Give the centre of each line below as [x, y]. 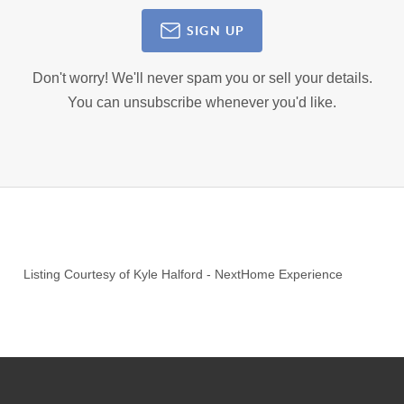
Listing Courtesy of [79, 275]
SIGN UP [216, 30]
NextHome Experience [279, 275]
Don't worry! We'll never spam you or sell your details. [202, 78]
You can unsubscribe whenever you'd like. [202, 103]
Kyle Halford [169, 275]
